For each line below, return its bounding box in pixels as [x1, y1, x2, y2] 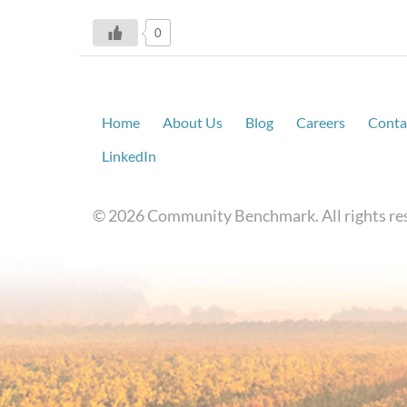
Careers [296, 114, 345, 131]
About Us [163, 114, 223, 131]
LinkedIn [102, 147, 156, 164]
